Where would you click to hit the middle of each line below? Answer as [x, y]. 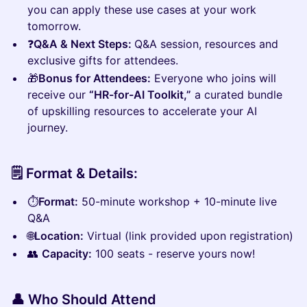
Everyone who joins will [213, 78]
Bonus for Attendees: [95, 78]
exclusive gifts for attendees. [103, 60]
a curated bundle [237, 95]
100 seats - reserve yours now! [173, 254]
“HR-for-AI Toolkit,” [140, 95]
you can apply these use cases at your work [142, 10]
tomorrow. [54, 26]
